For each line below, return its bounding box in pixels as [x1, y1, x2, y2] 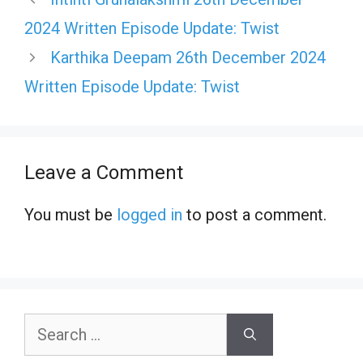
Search [23, 317, 66, 333]
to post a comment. [182, 205, 327, 224]
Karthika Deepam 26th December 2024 [50, 48, 326, 67]
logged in [117, 205, 182, 224]
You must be [24, 205, 117, 224]
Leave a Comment [24, 161, 183, 184]
